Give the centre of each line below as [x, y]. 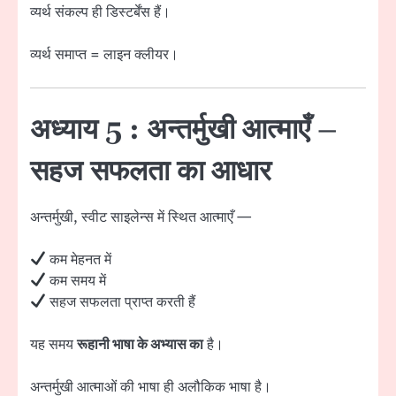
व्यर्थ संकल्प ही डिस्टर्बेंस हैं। [100, 13]
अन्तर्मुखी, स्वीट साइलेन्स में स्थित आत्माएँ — [141, 217]
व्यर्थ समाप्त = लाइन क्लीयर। [104, 55]
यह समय [53, 344]
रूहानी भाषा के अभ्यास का [140, 344]
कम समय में [76, 281]
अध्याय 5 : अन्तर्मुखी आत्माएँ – [183, 130]
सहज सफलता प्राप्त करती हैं [121, 302]
